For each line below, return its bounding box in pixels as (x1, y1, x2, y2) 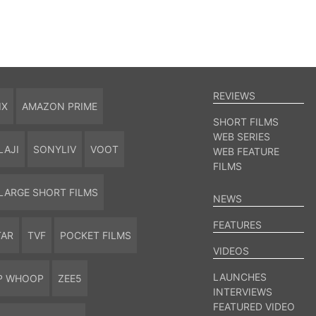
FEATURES (213, 219, 262, 231)
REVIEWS (213, 90, 256, 102)
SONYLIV (32, 143, 76, 155)
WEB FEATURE (213, 145, 280, 157)
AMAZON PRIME (21, 100, 97, 112)
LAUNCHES (213, 271, 267, 283)
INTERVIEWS (213, 286, 273, 298)
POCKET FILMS (59, 229, 131, 241)
